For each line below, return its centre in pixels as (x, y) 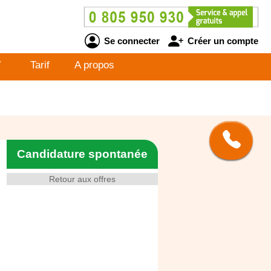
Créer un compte (221, 41)
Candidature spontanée (82, 154)
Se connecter (130, 41)
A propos (94, 65)
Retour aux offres (82, 179)
